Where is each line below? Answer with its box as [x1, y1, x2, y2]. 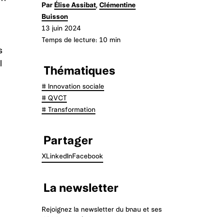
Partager [44, 133, 93, 147]
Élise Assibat [54, 1, 96, 9]
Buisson [42, 13, 68, 20]
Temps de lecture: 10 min [42, 36, 121, 44]
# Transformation [42, 106, 95, 113]
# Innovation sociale [42, 82, 104, 90]
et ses [141, 205, 162, 213]
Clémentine [99, 1, 136, 9]
